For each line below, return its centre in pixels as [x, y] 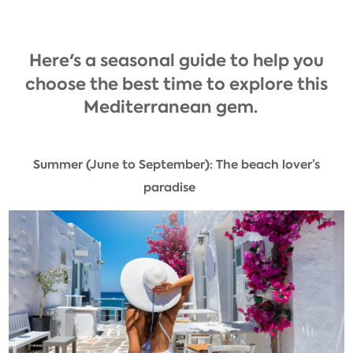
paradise [169, 188]
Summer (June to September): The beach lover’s [176, 164]
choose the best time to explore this [176, 84]
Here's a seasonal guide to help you [176, 61]
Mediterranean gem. [171, 107]
